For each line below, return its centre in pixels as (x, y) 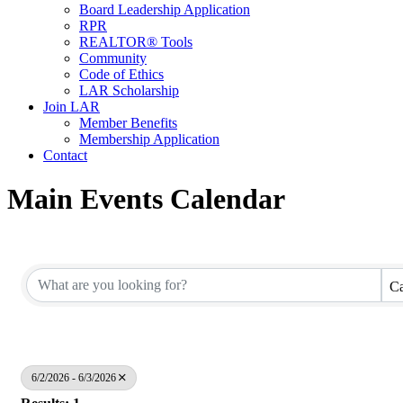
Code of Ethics (121, 74)
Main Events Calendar (146, 199)
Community (113, 58)
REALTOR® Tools (136, 41)
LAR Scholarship (129, 90)
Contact (65, 155)
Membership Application (149, 139)
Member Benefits (128, 122)
